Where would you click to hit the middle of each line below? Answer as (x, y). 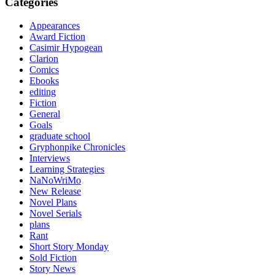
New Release (55, 192)
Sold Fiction (53, 258)
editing (43, 92)
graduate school (60, 136)
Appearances (55, 26)
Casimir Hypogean (66, 48)
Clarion (44, 59)
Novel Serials (56, 214)
